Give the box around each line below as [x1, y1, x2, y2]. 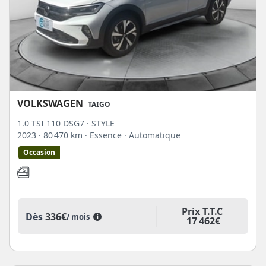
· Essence [85, 129, 124, 141]
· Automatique [124, 129, 180, 141]
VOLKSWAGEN [17, 97, 83, 110]
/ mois [66, 211, 93, 222]
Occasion [23, 147, 55, 158]
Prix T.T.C [181, 205, 223, 218]
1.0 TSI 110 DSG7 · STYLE [17, 118, 115, 129]
